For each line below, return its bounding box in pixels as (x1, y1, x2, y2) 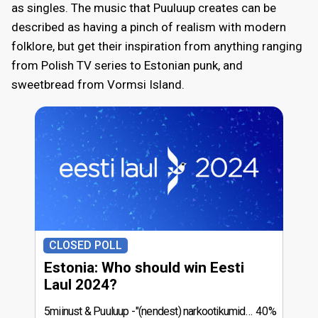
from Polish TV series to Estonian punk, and (11, 57, 243, 72)
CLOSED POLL (49, 238, 122, 252)
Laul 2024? (44, 275, 117, 293)
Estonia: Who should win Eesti (44, 258, 244, 276)
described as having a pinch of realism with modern (11, 19, 286, 34)
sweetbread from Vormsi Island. (11, 77, 185, 92)
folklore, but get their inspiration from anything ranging (11, 38, 302, 53)
